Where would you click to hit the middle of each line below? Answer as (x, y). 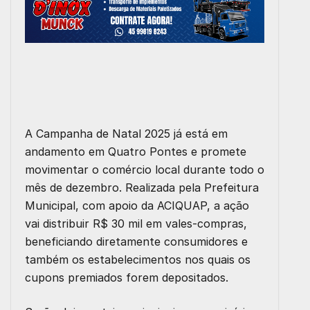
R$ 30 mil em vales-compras (168, 224)
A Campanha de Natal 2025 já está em (126, 134)
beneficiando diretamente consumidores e (136, 241)
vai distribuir (59, 224)
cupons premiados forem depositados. (127, 277)
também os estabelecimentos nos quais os (138, 259)
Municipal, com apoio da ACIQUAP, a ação (137, 206)
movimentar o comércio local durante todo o (145, 170)
